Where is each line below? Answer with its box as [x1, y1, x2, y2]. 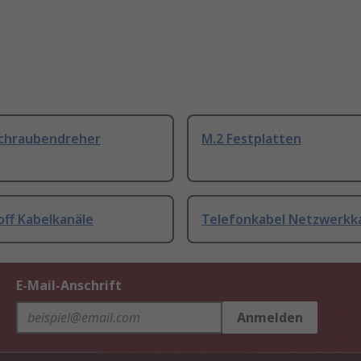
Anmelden [237, 309, 303, 327]
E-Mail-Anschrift [16, 276, 122, 295]
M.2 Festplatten [201, 130, 301, 148]
